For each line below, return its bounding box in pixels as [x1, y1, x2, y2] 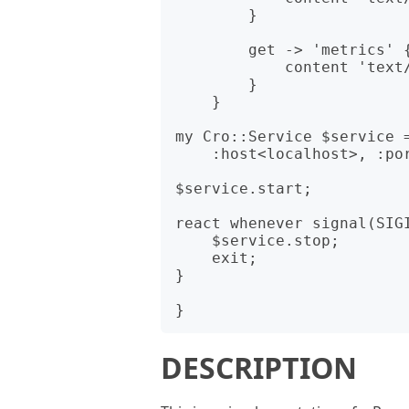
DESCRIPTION [161, 348, 357, 387]
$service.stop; [175, 232, 212, 249]
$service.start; [175, 180, 312, 197]
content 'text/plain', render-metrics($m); [175, 58, 285, 76]
